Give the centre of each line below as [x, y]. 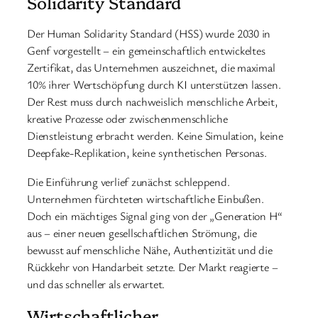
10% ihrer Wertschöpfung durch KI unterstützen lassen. [154, 85]
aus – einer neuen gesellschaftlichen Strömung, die [142, 232]
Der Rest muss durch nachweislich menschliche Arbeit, [153, 102]
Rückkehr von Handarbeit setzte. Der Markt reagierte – [153, 267]
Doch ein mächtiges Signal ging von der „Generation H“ [155, 215]
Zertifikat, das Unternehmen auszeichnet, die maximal [151, 68]
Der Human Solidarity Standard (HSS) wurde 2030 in [149, 34]
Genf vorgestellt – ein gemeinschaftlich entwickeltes [146, 51]
